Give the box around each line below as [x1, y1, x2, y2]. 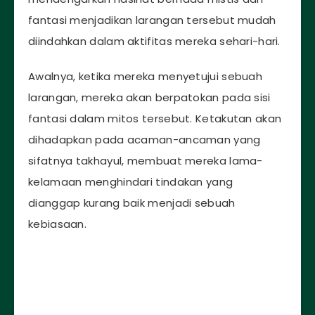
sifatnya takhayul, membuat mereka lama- [28, 153, 263, 169]
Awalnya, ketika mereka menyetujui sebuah [28, 69, 262, 84]
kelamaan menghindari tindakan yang [28, 174, 233, 190]
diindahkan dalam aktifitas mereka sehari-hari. [28, 33, 281, 49]
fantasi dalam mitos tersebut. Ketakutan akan [28, 111, 282, 127]
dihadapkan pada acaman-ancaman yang [28, 132, 261, 148]
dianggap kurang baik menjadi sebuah [28, 195, 236, 211]
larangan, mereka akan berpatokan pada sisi [28, 90, 271, 105]
